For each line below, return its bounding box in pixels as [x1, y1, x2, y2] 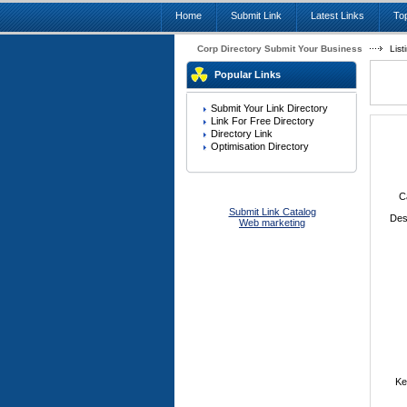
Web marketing [239, 217, 305, 228]
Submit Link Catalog [228, 206, 316, 217]
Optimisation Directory [211, 141, 309, 152]
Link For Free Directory [211, 115, 314, 126]
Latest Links [311, 10, 364, 21]
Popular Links [214, 69, 281, 80]
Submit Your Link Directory [211, 103, 328, 114]
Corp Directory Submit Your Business [197, 44, 362, 54]
